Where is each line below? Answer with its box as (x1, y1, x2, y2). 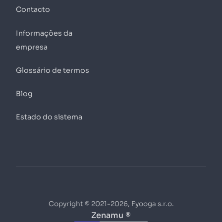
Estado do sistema (16, 112, 82, 122)
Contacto (16, 5, 50, 14)
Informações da (16, 28, 72, 38)
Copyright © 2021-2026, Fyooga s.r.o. (48, 200, 174, 208)
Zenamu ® (91, 210, 131, 221)
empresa (16, 42, 48, 52)
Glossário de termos (16, 66, 89, 75)
